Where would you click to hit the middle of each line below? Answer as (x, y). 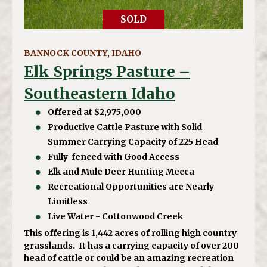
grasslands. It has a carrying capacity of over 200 (131, 246)
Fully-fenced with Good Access (114, 157)
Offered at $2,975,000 (95, 112)
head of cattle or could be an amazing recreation (129, 258)
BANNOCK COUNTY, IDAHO (83, 53)
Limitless (68, 202)
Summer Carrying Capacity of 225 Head (133, 142)
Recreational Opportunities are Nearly (131, 187)
